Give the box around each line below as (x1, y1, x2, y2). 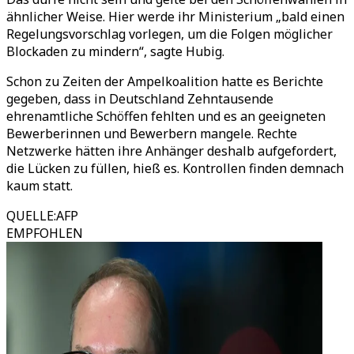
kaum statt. (6, 177, 73, 194)
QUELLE (6, 207, 54, 224)
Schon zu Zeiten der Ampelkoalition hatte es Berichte (6, 73, 323, 90)
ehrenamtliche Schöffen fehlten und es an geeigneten (6, 107, 326, 125)
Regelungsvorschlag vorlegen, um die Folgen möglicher (6, 25, 333, 43)
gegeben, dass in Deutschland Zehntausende (6, 90, 273, 107)
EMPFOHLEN (6, 224, 83, 242)
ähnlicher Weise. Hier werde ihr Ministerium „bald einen (6, 8, 345, 25)
